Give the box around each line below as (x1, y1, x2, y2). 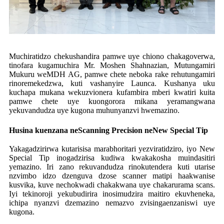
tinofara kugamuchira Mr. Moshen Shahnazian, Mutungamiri (9, 60, 215, 69)
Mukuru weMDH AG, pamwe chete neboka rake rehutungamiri (9, 69, 215, 78)
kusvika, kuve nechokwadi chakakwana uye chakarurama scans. (9, 180, 215, 189)
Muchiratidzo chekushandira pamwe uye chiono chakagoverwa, (9, 51, 215, 60)
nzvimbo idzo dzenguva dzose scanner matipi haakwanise (9, 171, 215, 180)
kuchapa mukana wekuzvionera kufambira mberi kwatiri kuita (9, 87, 215, 96)
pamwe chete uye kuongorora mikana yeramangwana (9, 96, 215, 105)
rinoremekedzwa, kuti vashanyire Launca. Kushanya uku (9, 78, 215, 87)
